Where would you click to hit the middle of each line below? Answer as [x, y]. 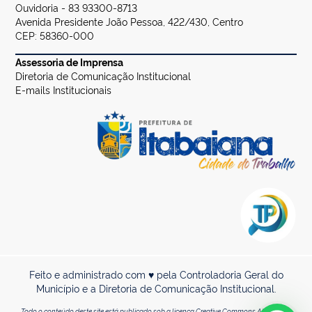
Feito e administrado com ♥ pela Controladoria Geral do [156, 274]
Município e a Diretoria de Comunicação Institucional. [156, 288]
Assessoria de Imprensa [70, 62]
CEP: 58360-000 [55, 36]
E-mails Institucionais [64, 90]
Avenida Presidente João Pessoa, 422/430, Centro [130, 22]
